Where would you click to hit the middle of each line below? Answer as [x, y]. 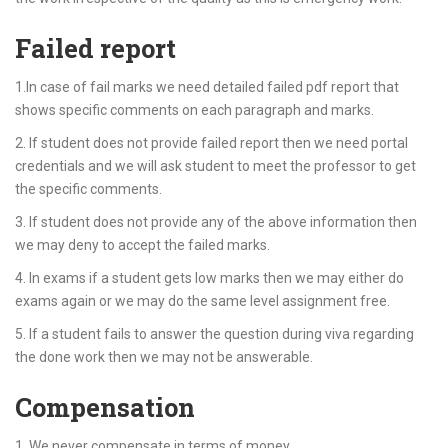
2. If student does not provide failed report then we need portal [211, 143]
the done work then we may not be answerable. [164, 357]
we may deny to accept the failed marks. [142, 245]
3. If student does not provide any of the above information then [216, 222]
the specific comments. [88, 189]
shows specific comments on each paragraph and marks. [194, 110]
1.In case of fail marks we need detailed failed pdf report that [207, 87]
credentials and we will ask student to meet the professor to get [215, 166]
